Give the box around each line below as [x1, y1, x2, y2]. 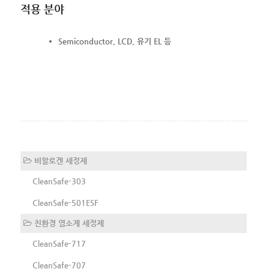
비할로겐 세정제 [31, 156, 87, 166]
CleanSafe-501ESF [32, 198, 98, 208]
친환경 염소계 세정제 [31, 219, 104, 228]
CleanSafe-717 [32, 239, 86, 249]
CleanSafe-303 [32, 177, 86, 186]
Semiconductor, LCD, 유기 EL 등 [58, 37, 171, 46]
